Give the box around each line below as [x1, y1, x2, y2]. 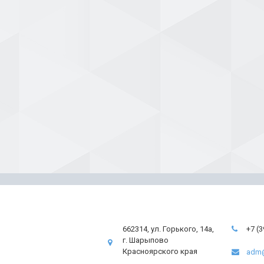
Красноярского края [123, 247, 197, 256]
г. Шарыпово [123, 236, 169, 245]
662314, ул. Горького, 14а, [123, 225, 214, 233]
